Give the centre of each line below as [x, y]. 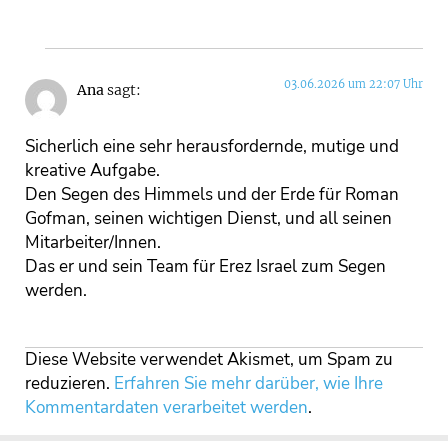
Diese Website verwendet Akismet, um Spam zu [209, 360]
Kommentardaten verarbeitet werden [166, 408]
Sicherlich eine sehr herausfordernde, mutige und [212, 147]
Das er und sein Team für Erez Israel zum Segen [205, 267]
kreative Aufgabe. [92, 171]
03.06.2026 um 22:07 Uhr [353, 83]
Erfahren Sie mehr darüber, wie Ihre [248, 384]
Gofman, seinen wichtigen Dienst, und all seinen [208, 219]
